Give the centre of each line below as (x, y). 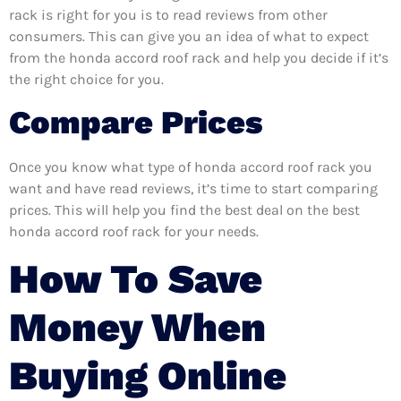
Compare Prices (136, 122)
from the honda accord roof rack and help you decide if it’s (199, 58)
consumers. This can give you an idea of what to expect (189, 37)
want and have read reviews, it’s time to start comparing (193, 188)
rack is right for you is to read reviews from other (168, 15)
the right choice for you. (86, 80)
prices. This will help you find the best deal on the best (184, 209)
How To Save (136, 279)
